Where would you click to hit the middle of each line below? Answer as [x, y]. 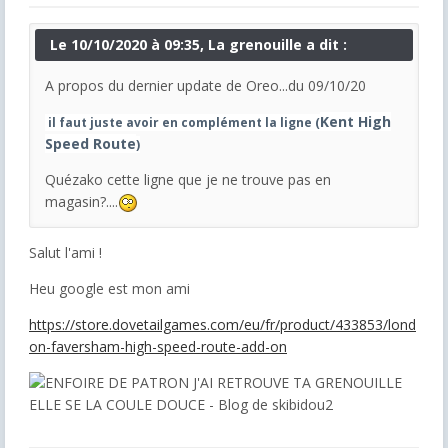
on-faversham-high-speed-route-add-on [158, 346]
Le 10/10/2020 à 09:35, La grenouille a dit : [198, 44]
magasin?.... [81, 201]
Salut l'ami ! [65, 252]
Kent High [355, 121]
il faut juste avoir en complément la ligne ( [184, 122]
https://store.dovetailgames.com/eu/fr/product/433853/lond [222, 324]
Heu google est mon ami [111, 288]
